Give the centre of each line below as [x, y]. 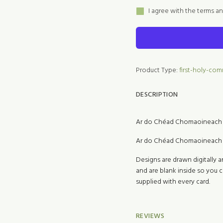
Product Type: [157, 70]
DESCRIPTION [157, 95]
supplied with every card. [173, 182]
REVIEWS [150, 216]
